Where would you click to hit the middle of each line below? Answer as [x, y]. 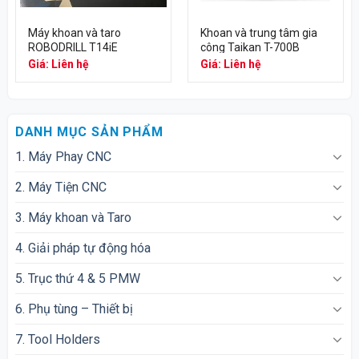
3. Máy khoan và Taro [73, 217]
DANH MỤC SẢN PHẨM [89, 131]
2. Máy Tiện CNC [61, 187]
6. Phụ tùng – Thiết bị [74, 309]
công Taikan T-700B [250, 47]
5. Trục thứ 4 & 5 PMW [77, 278]
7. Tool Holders [57, 339]
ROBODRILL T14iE [73, 47]
